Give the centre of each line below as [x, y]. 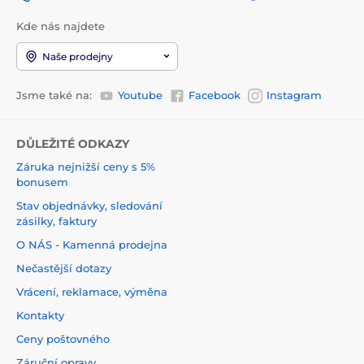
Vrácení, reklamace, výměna [92, 292]
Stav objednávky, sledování [89, 206]
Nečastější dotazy [64, 269]
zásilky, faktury [56, 221]
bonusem [42, 182]
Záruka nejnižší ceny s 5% [86, 167]
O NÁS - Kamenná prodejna [92, 245]
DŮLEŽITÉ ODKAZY [73, 144]
